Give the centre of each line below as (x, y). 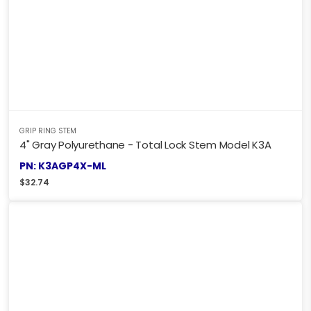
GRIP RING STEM (48, 131)
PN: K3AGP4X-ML (63, 166)
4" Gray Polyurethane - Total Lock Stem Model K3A (145, 144)
